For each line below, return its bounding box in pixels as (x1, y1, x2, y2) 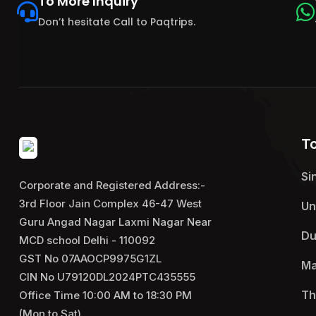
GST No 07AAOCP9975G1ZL (19, 252, 162, 266)
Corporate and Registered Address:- (19, 178, 205, 193)
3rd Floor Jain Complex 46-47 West (19, 197, 202, 211)
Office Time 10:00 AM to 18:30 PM (19, 288, 192, 303)
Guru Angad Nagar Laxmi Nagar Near (19, 215, 212, 229)
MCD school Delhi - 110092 (19, 233, 155, 248)
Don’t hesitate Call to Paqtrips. (38, 14, 195, 29)
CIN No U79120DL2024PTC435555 (19, 270, 195, 284)
